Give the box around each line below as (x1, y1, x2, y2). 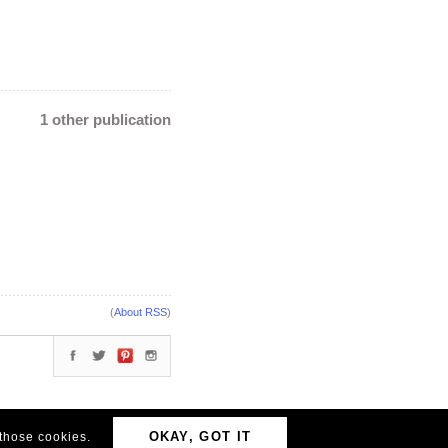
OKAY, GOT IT (148, 429, 252, 444)
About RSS (114, 306, 167, 318)
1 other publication (40, 111, 171, 128)
